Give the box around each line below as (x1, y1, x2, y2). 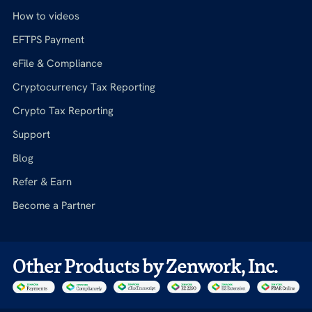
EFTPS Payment (12, 33, 84, 47)
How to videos (12, 9, 79, 24)
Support (12, 127, 50, 142)
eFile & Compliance (12, 56, 102, 71)
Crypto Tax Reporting (12, 104, 114, 118)
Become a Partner (12, 198, 95, 213)
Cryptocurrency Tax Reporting (12, 80, 155, 95)
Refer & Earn (12, 175, 72, 189)
